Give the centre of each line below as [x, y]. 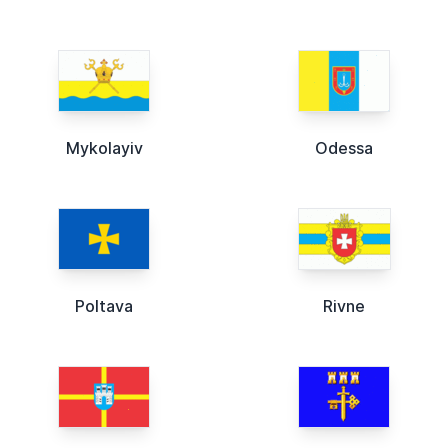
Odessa [344, 148]
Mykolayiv [104, 148]
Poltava [104, 306]
